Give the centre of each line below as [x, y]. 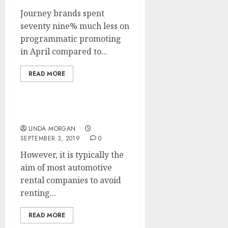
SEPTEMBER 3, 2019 [50, 138]
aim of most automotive [66, 167]
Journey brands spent [62, 13]
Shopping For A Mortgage [75, 116]
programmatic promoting [71, 39]
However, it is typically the [72, 155]
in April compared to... [64, 51]
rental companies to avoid [71, 180]
